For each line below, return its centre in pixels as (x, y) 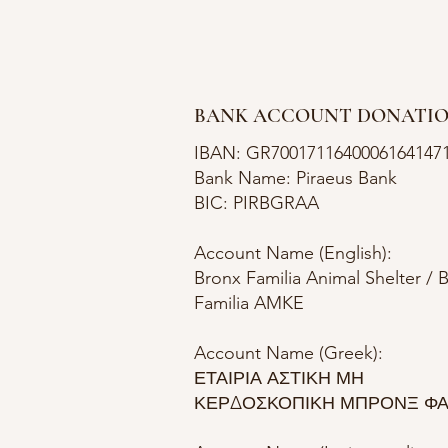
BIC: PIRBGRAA (256, 203)
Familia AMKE (249, 303)
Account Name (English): (293, 253)
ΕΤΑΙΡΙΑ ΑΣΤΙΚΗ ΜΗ (279, 378)
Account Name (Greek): (288, 353)
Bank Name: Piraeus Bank (295, 178)
